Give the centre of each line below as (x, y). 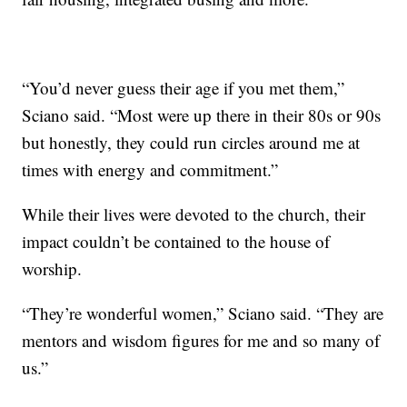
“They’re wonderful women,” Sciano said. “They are (203, 313)
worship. (52, 269)
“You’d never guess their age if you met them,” (184, 88)
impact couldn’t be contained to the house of (176, 242)
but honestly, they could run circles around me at (191, 143)
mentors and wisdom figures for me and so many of (201, 341)
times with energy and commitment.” (150, 170)
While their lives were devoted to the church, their (194, 214)
